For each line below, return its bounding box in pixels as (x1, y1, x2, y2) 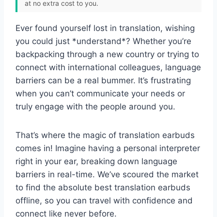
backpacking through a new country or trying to (15, 49, 199, 59)
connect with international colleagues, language (15, 62, 201, 72)
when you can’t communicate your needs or (15, 88, 185, 98)
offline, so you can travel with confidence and (15, 195, 193, 205)
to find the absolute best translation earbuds (15, 182, 190, 192)
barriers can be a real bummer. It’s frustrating (15, 75, 191, 85)
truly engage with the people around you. (15, 101, 175, 111)
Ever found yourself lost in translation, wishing (15, 23, 195, 33)
